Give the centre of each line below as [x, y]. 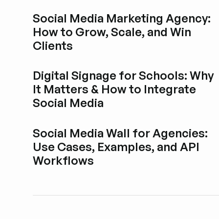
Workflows [64, 160]
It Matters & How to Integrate [115, 89]
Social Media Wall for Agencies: [120, 133]
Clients [53, 45]
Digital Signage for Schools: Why [123, 76]
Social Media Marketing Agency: [122, 18]
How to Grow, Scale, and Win [112, 32]
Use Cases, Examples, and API [116, 146]
